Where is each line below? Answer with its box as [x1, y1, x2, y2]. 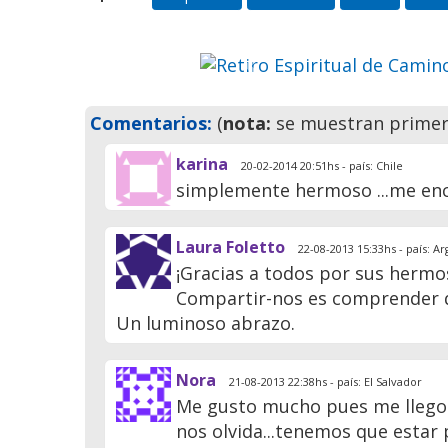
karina [176, 153, 229, 176]
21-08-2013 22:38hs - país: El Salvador [226, 374, 423, 390]
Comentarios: [90, 111, 213, 136]
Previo [249, 64, 304, 89]
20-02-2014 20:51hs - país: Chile [238, 158, 404, 174]
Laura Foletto [176, 236, 286, 259]
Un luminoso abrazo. [116, 311, 296, 336]
